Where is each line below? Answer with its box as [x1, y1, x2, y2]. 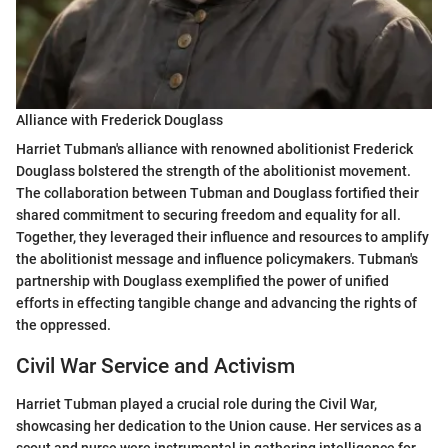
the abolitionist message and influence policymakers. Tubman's [16, 250, 418, 267]
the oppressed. [16, 316, 111, 333]
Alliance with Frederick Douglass [16, 111, 223, 128]
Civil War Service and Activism [16, 353, 295, 378]
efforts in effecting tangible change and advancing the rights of [16, 294, 417, 311]
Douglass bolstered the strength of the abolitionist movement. [16, 162, 411, 179]
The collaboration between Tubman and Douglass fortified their [16, 184, 419, 201]
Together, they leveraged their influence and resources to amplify [16, 228, 429, 245]
